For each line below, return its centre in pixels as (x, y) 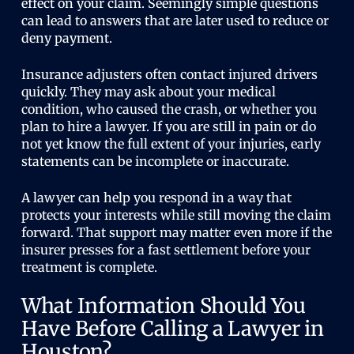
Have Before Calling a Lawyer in (172, 329)
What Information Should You (163, 306)
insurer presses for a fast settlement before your (166, 250)
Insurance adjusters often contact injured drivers (169, 74)
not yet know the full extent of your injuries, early (171, 144)
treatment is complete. (89, 267)
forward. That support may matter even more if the (176, 232)
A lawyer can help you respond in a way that (156, 198)
